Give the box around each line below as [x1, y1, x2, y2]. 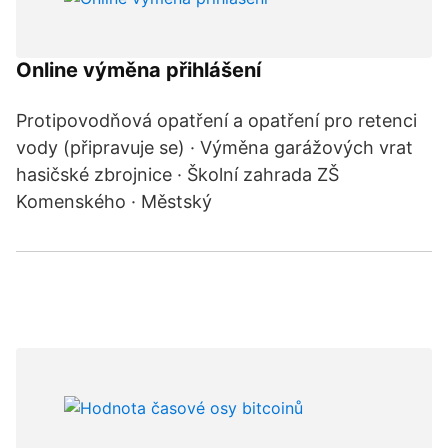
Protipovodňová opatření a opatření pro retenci [16, 110, 417, 131]
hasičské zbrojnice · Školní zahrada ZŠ [16, 164, 339, 185]
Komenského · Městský [16, 191, 217, 212]
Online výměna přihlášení [16, 58, 261, 82]
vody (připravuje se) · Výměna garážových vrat [16, 137, 413, 158]
